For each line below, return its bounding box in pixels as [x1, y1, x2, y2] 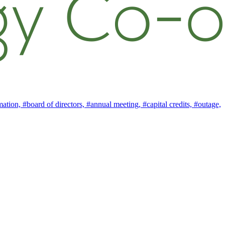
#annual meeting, [86, 99, 143, 108]
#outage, [194, 99, 221, 108]
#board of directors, [23, 99, 86, 108]
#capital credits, [143, 99, 194, 108]
